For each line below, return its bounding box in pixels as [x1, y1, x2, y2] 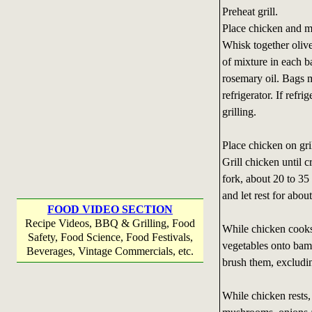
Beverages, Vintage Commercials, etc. [26, 245, 194, 257]
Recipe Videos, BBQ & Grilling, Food [25, 217, 195, 229]
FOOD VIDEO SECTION [47, 203, 173, 215]
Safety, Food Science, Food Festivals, [27, 231, 193, 243]
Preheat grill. [221, 5, 278, 17]
